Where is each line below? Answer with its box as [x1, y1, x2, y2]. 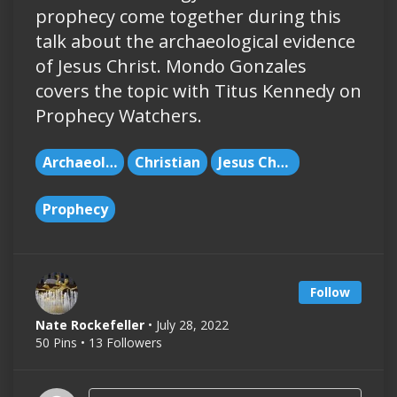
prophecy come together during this [35, 4, 341, 29]
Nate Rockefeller [35, 316, 144, 334]
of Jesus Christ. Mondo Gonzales [35, 54, 307, 79]
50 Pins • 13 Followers [35, 334, 162, 352]
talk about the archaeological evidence [35, 29, 355, 54]
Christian [135, 152, 200, 173]
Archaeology [105, 152, 117, 173]
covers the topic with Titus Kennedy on [35, 79, 362, 104]
